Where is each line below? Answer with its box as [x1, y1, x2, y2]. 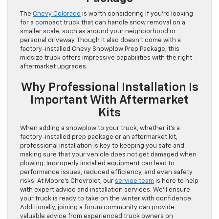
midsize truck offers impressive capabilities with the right [20, 54, 192, 61]
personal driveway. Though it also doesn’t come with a [20, 37, 181, 44]
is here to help [154, 177, 198, 184]
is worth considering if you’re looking [81, 10, 193, 17]
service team [115, 177, 154, 184]
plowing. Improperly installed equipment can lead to [20, 160, 175, 167]
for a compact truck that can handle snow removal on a [20, 19, 185, 26]
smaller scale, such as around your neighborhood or [20, 28, 176, 35]
